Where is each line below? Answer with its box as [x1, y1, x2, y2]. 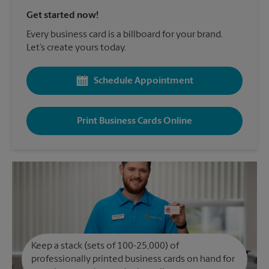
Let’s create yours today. [26, 43, 126, 53]
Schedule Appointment [94, 76, 193, 86]
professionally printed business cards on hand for [31, 255, 235, 264]
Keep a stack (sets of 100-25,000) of [31, 241, 179, 251]
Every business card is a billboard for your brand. [26, 30, 223, 40]
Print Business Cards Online [77, 116, 192, 126]
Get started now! [26, 11, 98, 20]
